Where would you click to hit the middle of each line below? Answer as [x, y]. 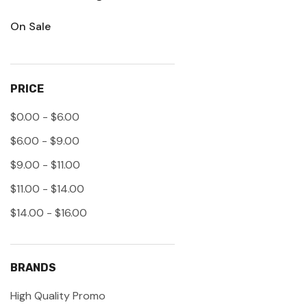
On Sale [30, 26]
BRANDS [33, 267]
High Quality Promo [58, 295]
